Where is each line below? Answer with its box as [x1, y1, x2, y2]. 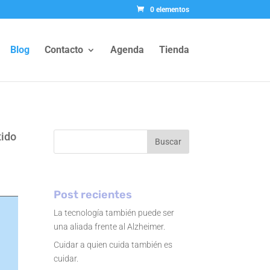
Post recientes [54, 187, 133, 201]
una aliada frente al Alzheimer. [54, 221, 166, 231]
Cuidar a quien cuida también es [54, 239, 173, 250]
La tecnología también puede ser [54, 207, 175, 218]
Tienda [159, 44, 189, 55]
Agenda [110, 44, 144, 55]
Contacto [44, 44, 83, 55]
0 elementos [149, 5, 189, 14]
